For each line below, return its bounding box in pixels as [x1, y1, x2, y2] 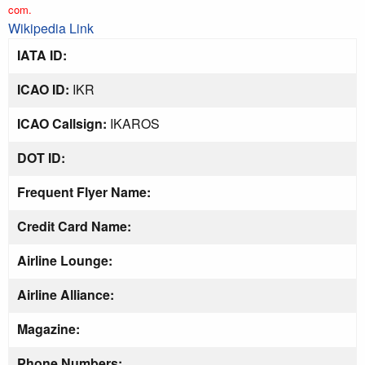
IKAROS [107, 114, 160, 133]
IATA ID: [17, 46, 67, 64]
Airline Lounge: [17, 251, 112, 270]
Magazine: [17, 319, 80, 338]
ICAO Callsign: [17, 114, 107, 133]
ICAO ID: [17, 80, 69, 99]
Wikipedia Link [8, 19, 94, 37]
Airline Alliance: [17, 285, 114, 304]
